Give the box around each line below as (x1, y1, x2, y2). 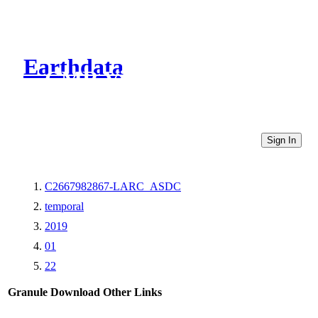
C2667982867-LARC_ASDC (45, 180, 181, 192)
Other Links (103, 285, 162, 298)
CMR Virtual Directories (45, 66, 285, 92)
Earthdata (23, 54, 124, 80)
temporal (45, 199, 84, 212)
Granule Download (8, 285, 100, 298)
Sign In (267, 134, 296, 146)
